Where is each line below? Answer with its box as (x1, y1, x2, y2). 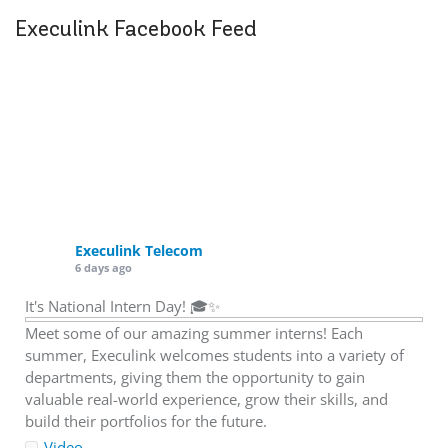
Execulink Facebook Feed (15, 15, 257, 43)
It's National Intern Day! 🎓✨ (25, 296, 220, 317)
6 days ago (75, 260, 132, 276)
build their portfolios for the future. (25, 411, 267, 432)
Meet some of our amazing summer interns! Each (25, 323, 363, 344)
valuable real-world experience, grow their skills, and (25, 389, 388, 410)
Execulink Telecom (75, 241, 203, 261)
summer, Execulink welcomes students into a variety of (25, 345, 404, 366)
